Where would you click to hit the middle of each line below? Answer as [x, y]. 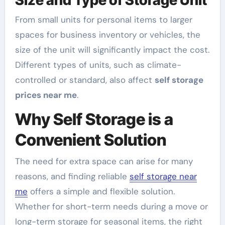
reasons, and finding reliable [72, 176]
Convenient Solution [90, 140]
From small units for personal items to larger [103, 20]
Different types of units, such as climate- [98, 65]
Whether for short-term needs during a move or [111, 206]
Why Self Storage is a [94, 119]
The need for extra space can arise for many [104, 161]
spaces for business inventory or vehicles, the [107, 35]
